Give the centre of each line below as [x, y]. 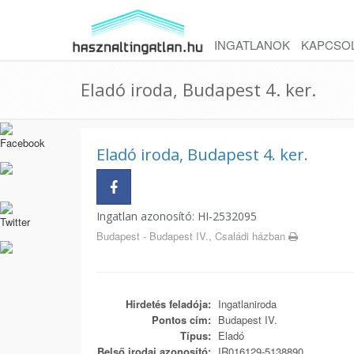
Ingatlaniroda [246, 304]
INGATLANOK [252, 45]
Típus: [196, 335]
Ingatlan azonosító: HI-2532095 [177, 216]
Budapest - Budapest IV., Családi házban [192, 236]
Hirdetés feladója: [168, 304]
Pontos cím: [181, 320]
